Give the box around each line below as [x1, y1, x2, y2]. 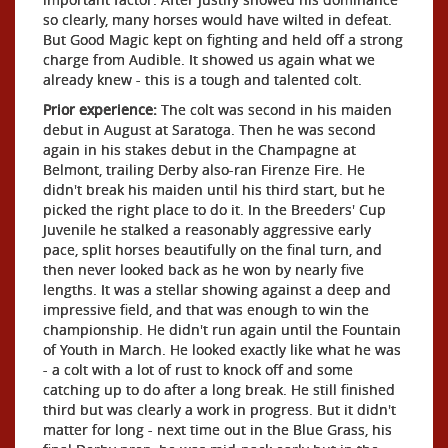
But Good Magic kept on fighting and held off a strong [43, 30, 403, 49]
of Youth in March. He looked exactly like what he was [43, 340, 401, 359]
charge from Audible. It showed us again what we [43, 50, 375, 69]
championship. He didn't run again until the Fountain [43, 320, 401, 339]
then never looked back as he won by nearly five [43, 260, 364, 279]
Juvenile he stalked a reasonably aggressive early [43, 220, 371, 239]
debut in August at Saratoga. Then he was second [43, 120, 376, 139]
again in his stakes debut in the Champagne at [43, 140, 356, 159]
